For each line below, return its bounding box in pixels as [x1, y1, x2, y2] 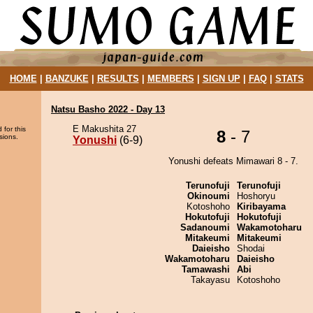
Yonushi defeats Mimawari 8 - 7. [168, 156, 298, 166]
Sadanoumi [180, 222, 230, 233]
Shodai [237, 243, 265, 254]
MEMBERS [147, 73, 194, 84]
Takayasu [191, 275, 230, 285]
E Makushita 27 [73, 124, 136, 134]
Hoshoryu [237, 191, 275, 201]
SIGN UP [202, 73, 240, 84]
